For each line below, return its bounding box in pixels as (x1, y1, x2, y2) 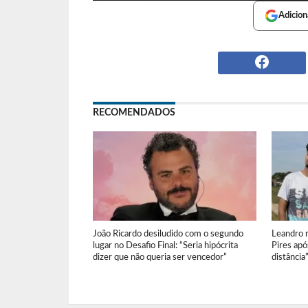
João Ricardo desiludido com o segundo (92, 230, 243, 239)
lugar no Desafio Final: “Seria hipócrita (92, 241, 238, 250)
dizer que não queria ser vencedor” (92, 253, 227, 262)
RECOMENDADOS (92, 107, 175, 118)
